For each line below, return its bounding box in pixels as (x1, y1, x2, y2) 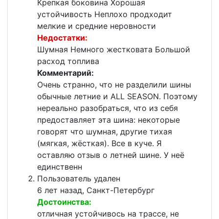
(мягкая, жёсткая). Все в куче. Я (37, 138, 162, 149)
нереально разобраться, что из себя (37, 103, 178, 113)
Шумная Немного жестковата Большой (37, 44, 190, 55)
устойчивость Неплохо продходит (37, 9, 172, 20)
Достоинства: (37, 197, 91, 207)
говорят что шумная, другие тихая (37, 127, 172, 137)
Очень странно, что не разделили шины (37, 80, 191, 90)
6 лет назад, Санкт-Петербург (37, 185, 154, 196)
